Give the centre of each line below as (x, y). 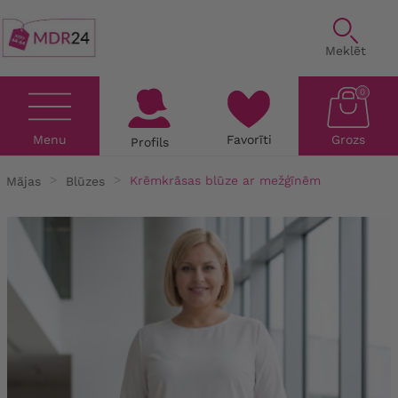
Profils (149, 142)
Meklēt (346, 50)
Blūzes (85, 181)
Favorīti (249, 139)
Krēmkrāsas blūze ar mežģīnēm (225, 181)
